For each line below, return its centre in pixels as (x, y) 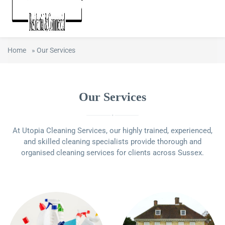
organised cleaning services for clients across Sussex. (113, 153)
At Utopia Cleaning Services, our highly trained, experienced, (113, 131)
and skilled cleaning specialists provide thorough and (113, 142)
